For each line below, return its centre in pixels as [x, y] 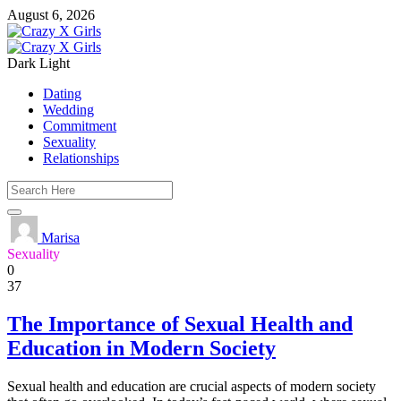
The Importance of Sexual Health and [180, 324]
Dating [62, 94]
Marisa [59, 238]
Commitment [80, 126]
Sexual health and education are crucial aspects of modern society [192, 386]
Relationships [81, 158]
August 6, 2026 [51, 15]
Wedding [68, 110]
